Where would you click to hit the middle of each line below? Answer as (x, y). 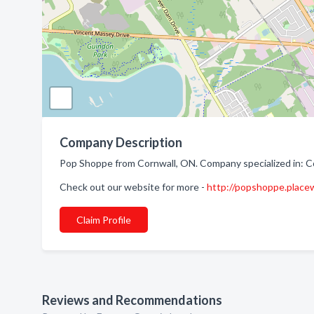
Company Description (121, 142)
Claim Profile (104, 220)
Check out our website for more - (133, 187)
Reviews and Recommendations (132, 300)
